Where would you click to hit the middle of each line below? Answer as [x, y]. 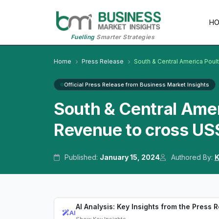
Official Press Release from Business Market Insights [137, 85]
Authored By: [192, 157]
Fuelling [83, 37]
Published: [81, 157]
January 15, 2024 [130, 157]
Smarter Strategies [125, 37]
